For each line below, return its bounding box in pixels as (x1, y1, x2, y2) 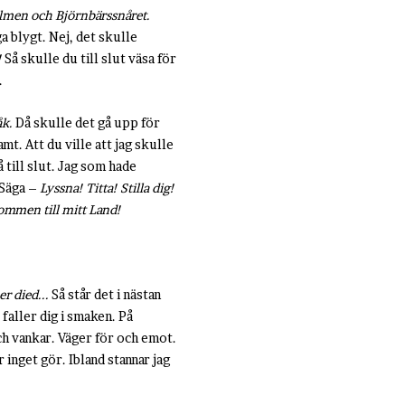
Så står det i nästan (49, 287, 161, 302)
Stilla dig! (120, 180, 174, 195)
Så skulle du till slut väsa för (2, 51, 176, 66)
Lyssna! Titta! (40, 180, 118, 195)
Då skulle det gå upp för (13, 115, 160, 130)
